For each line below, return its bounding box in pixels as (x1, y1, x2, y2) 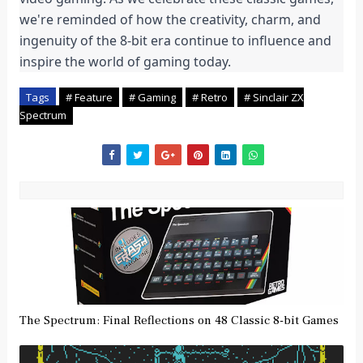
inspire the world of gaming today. (19, 53, 231, 71)
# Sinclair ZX (243, 90, 304, 105)
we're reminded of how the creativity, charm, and (19, 11, 321, 29)
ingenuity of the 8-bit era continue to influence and (19, 32, 331, 50)
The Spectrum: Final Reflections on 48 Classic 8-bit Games (19, 313, 339, 329)
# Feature (65, 90, 113, 105)
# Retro (191, 90, 228, 105)
